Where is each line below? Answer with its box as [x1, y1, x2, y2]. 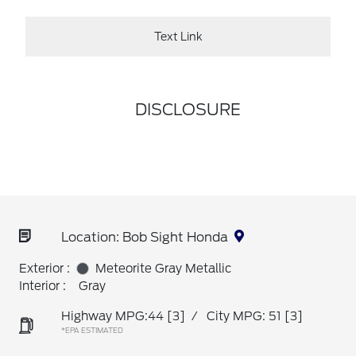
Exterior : [19, 261, 70, 276]
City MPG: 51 [207, 309, 281, 323]
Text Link [153, 29, 203, 43]
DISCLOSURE [134, 100, 241, 119]
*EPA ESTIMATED [61, 326, 123, 335]
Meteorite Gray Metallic [95, 261, 231, 276]
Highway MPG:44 [61, 309, 164, 323]
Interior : [19, 279, 66, 293]
